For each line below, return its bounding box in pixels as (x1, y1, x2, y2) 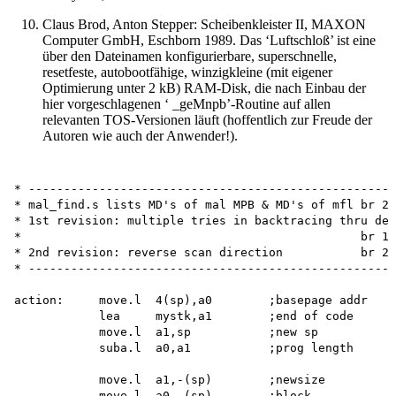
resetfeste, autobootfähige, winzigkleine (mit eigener (42, 65, 332, 80)
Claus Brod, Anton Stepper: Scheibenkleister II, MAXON (42, 17, 366, 33)
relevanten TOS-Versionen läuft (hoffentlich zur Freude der (42, 112, 372, 128)
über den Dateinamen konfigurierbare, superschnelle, (42, 49, 337, 65)
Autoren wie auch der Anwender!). (42, 128, 238, 144)
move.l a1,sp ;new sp (14, 325, 318, 339)
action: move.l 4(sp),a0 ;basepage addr (14, 293, 368, 308)
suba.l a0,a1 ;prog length (14, 341, 354, 355)
